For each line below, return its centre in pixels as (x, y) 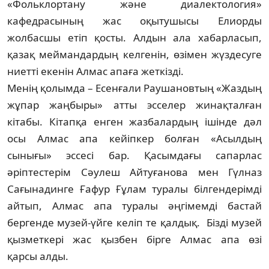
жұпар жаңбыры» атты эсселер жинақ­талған (134, 104)
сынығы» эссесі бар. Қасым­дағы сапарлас (134, 155)
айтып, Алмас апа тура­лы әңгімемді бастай (134, 205)
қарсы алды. (39, 256)
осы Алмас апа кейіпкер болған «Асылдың (134, 138)
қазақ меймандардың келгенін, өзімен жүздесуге (134, 54)
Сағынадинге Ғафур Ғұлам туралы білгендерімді (134, 189)
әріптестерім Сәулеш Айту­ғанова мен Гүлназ (134, 172)
